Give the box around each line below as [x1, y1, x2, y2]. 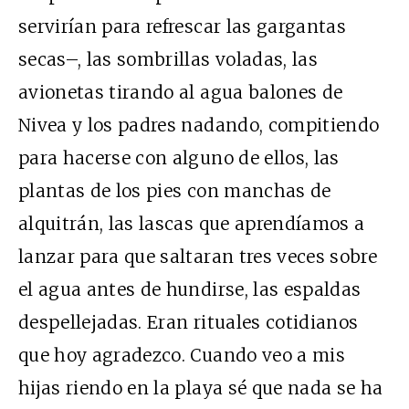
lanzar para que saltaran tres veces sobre [18, 246, 378, 268]
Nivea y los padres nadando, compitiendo [18, 114, 380, 137]
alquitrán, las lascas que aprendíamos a [18, 213, 365, 236]
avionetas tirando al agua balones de [18, 81, 343, 104]
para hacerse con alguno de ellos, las [18, 147, 340, 170]
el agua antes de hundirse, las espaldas [18, 278, 362, 301]
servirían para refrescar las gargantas [18, 16, 346, 38]
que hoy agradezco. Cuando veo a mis [18, 344, 345, 367]
